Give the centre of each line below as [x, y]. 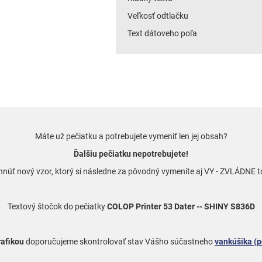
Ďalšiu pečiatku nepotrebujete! [131, 154]
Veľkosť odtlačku [158, 16]
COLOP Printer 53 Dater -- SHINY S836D [180, 206]
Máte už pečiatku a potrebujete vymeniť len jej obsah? [131, 136]
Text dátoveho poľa [162, 33]
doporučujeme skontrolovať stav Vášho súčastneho [119, 242]
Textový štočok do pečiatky [56, 206]
